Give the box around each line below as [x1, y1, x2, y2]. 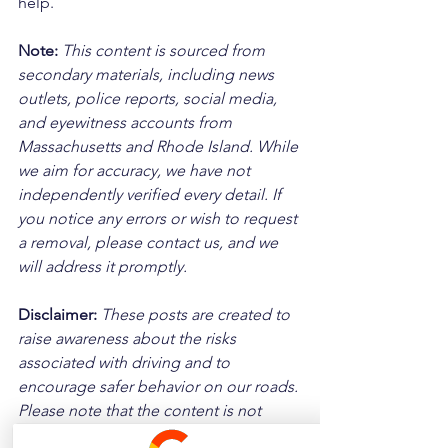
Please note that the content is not [18, 401, 265, 421]
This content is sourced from [58, 41, 269, 61]
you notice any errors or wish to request [18, 209, 301, 229]
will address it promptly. [18, 257, 187, 277]
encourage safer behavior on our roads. [18, 377, 302, 397]
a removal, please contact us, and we [18, 233, 282, 253]
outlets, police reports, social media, [18, 89, 281, 109]
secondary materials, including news [18, 65, 278, 85]
